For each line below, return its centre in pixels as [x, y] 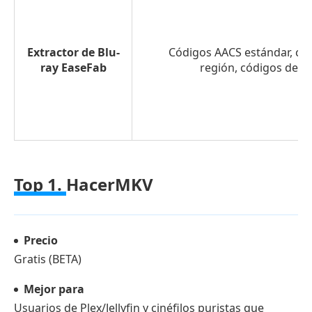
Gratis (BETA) [48, 259]
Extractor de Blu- [73, 52]
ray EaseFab [73, 67]
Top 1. [40, 184]
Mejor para [54, 289]
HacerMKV [110, 184]
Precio [41, 240]
